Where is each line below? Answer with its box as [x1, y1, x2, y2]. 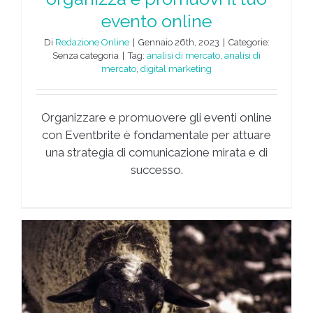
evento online [101, 10, 212, 31]
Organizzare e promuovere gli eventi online [41, 110, 272, 124]
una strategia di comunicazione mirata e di [45, 145, 268, 159]
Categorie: [228, 36, 270, 48]
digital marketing [140, 63, 212, 74]
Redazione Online [54, 36, 129, 48]
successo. [130, 162, 183, 177]
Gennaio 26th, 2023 [138, 36, 219, 48]
